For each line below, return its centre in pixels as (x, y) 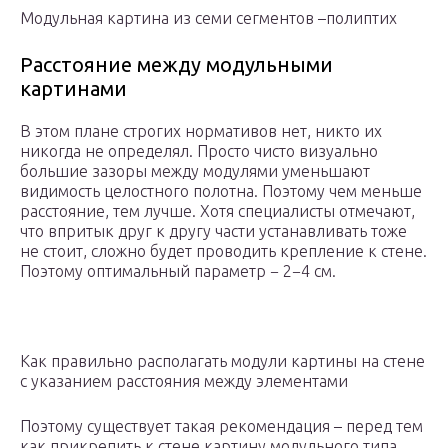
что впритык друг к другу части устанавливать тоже (213, 231)
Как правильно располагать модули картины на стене (222, 361)
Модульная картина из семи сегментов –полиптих (208, 18)
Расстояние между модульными (176, 65)
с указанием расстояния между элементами (184, 381)
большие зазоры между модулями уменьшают (195, 171)
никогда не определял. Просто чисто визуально (199, 151)
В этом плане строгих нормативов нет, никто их (201, 131)
